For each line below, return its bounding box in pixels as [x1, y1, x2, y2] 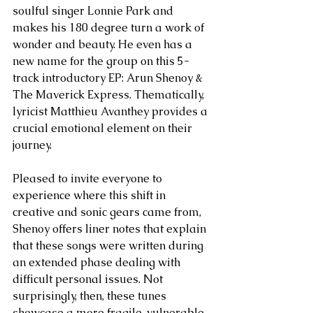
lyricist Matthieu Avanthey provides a [13, 104, 210, 119]
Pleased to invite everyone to [13, 171, 165, 186]
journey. [13, 138, 52, 152]
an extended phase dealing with [13, 255, 183, 270]
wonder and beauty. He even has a [13, 37, 195, 52]
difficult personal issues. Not [13, 272, 166, 286]
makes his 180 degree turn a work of [13, 20, 207, 35]
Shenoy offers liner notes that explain [13, 221, 209, 236]
